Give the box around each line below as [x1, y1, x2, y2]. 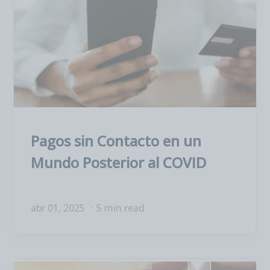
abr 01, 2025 [31, 201, 87, 215]
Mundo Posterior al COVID [31, 152, 206, 172]
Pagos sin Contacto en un [31, 131, 201, 151]
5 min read [96, 201, 145, 215]
